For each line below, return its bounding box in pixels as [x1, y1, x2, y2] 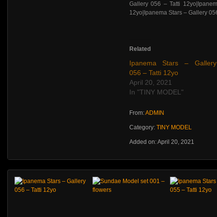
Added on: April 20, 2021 [129, 139, 194, 145]
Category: [129, 124, 156, 131]
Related [129, 46, 151, 52]
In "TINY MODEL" [129, 88, 184, 96]
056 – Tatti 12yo [129, 69, 178, 77]
